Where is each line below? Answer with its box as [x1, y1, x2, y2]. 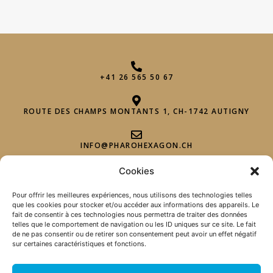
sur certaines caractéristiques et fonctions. [12, 239, 146, 248]
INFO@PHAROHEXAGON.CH [80, 140, 193, 151]
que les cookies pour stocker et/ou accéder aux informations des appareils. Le [12, 200, 259, 209]
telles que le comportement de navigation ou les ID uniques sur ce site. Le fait [12, 220, 256, 229]
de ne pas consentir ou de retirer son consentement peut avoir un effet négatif [12, 230, 257, 238]
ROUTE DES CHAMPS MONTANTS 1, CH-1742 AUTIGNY [23, 106, 250, 116]
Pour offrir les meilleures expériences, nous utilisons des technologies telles [12, 191, 252, 199]
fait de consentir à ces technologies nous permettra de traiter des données [12, 210, 247, 219]
